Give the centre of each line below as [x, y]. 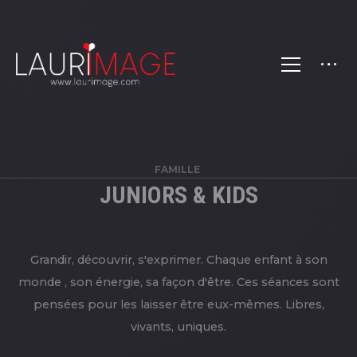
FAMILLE [177, 169]
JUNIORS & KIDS [178, 195]
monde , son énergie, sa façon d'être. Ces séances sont [178, 282]
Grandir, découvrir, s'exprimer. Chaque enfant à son [178, 260]
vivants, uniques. [178, 327]
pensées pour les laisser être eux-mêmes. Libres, [178, 304]
